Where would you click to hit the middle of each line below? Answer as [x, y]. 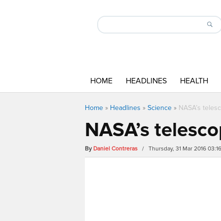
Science [160, 108]
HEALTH [194, 81]
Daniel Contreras [115, 149]
